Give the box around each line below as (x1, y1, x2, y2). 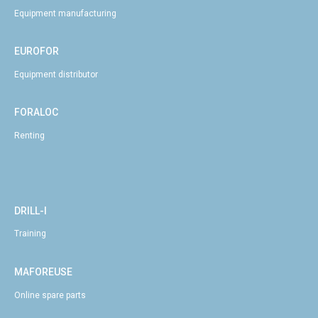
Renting (14, 131, 45, 141)
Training (14, 229, 46, 239)
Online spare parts (14, 290, 86, 300)
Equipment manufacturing (14, 8, 116, 18)
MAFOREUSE (14, 265, 72, 278)
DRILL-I (14, 204, 47, 216)
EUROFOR (14, 45, 59, 57)
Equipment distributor (14, 69, 98, 79)
